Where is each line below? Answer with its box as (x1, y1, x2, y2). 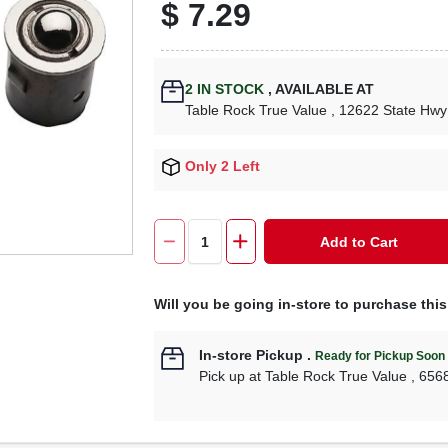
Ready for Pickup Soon (315, 349, 446, 364)
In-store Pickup (199, 347, 304, 364)
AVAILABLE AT (272, 81, 375, 97)
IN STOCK (193, 81, 265, 97)
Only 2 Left (185, 158, 261, 174)
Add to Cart (320, 233, 399, 250)
